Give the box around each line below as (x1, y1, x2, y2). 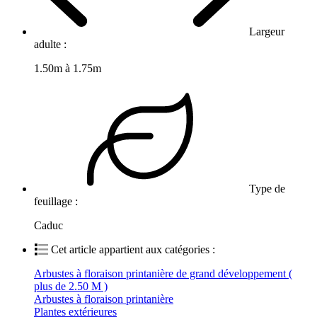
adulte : (34, 38, 69, 51)
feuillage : (34, 195, 81, 208)
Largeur (246, 25, 284, 38)
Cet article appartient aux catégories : (48, 243, 218, 256)
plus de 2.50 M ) (34, 280, 108, 293)
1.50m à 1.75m (34, 62, 101, 75)
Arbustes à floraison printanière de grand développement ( (34, 267, 292, 280)
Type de (246, 183, 285, 195)
